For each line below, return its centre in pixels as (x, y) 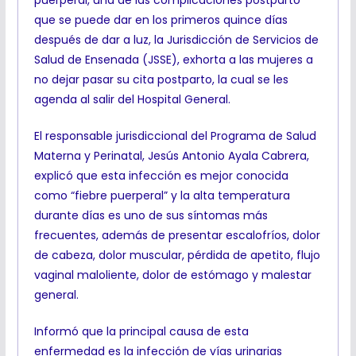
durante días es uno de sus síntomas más (151, 216)
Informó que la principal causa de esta (141, 332)
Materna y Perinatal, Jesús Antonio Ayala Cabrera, (171, 156)
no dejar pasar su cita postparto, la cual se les (161, 80)
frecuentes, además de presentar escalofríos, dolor (177, 236)
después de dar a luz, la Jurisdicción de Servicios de (176, 40)
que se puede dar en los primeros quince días (161, 20)
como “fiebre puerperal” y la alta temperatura (162, 196)
